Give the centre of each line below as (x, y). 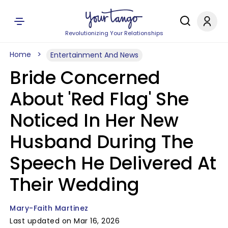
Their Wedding (75, 184)
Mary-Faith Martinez (49, 208)
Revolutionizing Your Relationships (114, 33)
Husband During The (102, 142)
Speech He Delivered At (113, 163)
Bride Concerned (85, 78)
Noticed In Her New (94, 120)
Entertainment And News (94, 55)
